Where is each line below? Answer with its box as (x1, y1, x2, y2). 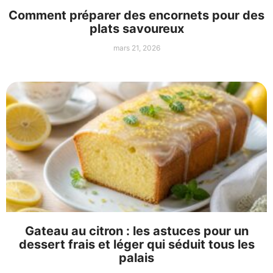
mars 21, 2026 (113, 43, 160, 53)
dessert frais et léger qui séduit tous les (18, 237, 255, 252)
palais (119, 250, 154, 266)
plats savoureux (89, 21, 184, 37)
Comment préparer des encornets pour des (9, 8, 264, 23)
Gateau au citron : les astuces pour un (24, 224, 249, 239)
